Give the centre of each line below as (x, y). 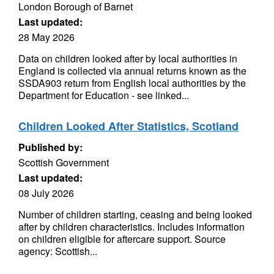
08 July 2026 (46, 193)
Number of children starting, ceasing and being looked (135, 214)
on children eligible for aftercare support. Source (122, 239)
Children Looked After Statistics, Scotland (128, 126)
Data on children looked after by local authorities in (128, 58)
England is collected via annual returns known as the (132, 71)
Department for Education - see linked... (104, 95)
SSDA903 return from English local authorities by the (132, 83)
